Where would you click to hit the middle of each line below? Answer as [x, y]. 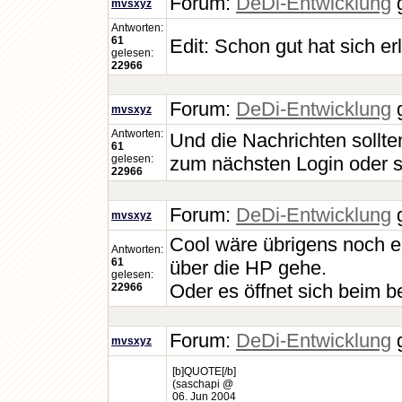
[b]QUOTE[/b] [204, 371]
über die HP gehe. [248, 268]
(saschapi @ [203, 384]
